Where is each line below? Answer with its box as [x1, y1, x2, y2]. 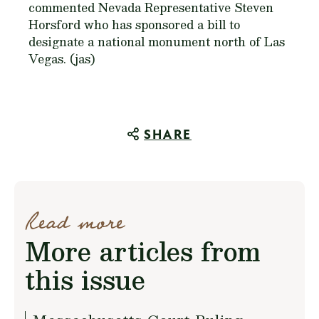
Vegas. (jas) [28, 49, 95, 68]
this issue [25, 258, 145, 300]
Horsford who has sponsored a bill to [28, 15, 240, 34]
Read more [25, 204, 124, 241]
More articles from [25, 230, 260, 272]
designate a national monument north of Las [28, 32, 285, 51]
